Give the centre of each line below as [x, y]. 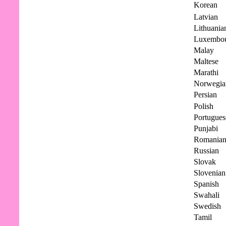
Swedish [207, 206]
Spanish [206, 184]
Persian [205, 94]
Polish [204, 106]
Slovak [205, 161]
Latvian [206, 17]
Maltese [206, 61]
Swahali [207, 195]
